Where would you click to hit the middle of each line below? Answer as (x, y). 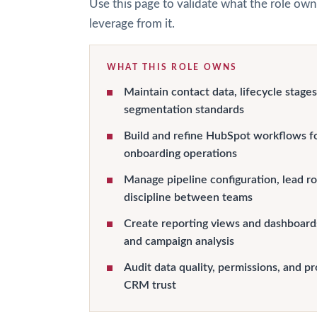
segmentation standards (184, 110)
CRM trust (150, 285)
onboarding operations (180, 154)
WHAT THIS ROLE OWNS (172, 67)
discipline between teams (188, 197)
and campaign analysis (179, 241)
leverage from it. (132, 24)
